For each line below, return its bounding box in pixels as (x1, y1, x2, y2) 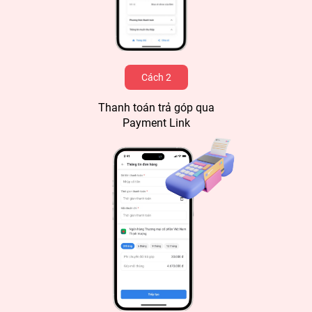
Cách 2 (141, 72, 171, 84)
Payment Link (122, 116, 190, 130)
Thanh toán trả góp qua (97, 101, 214, 115)
